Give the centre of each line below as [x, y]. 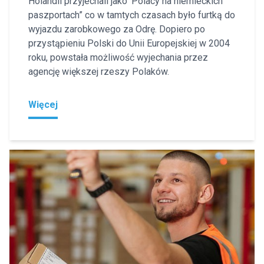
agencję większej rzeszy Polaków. [99, 71]
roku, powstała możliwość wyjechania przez [118, 57]
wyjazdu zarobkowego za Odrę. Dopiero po [117, 29]
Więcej [43, 104]
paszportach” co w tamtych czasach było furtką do [132, 15]
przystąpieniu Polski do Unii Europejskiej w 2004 [129, 43]
